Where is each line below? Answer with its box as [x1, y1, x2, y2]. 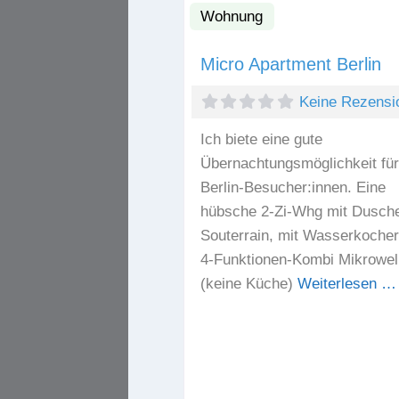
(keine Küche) [199, 275, 297, 293]
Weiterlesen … [297, 275, 396, 293]
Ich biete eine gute [199, 131, 322, 149]
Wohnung [200, 7, 264, 25]
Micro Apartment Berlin [199, 54, 381, 75]
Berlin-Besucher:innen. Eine [199, 179, 386, 197]
